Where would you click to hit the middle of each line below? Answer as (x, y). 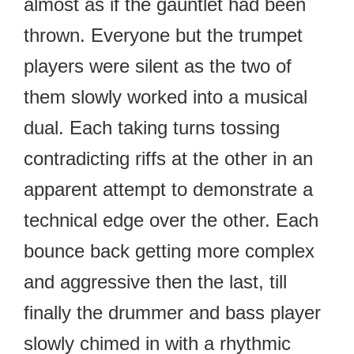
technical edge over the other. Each (171, 220)
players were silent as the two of (158, 66)
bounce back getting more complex (169, 250)
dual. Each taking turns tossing (152, 127)
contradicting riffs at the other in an (168, 158)
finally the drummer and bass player (172, 312)
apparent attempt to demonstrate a (168, 189)
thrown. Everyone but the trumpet (163, 35)
